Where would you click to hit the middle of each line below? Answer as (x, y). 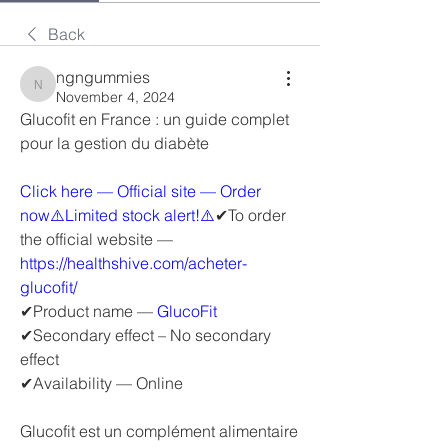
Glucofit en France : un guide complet (154, 119)
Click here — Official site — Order (140, 191)
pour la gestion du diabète (114, 143)
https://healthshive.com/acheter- (133, 263)
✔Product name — (88, 311)
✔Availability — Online (101, 383)
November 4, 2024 (115, 97)
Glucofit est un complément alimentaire (159, 431)
